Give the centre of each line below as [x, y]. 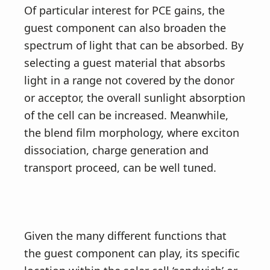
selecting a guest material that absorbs [125, 63]
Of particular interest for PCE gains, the [124, 10]
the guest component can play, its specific [132, 253]
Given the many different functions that [125, 236]
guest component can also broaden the [125, 28]
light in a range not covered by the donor [129, 80]
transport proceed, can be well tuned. [120, 168]
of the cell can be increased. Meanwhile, [126, 115]
